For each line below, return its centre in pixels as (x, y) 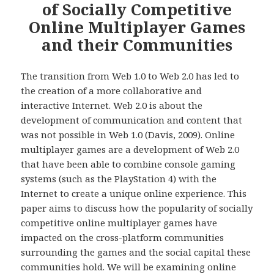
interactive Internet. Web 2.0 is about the (112, 105)
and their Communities (137, 44)
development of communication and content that (132, 120)
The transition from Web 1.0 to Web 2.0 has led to (130, 76)
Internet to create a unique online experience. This (134, 193)
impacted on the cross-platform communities (123, 237)
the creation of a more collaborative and (112, 90)
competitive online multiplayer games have (119, 222)
